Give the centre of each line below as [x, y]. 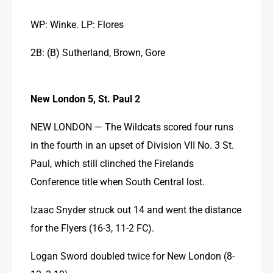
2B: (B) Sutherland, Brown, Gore [98, 52]
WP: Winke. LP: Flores [77, 24]
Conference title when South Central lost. [118, 181]
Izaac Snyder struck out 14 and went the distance [136, 209]
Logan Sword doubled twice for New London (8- [133, 255]
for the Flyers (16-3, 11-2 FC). [92, 227]
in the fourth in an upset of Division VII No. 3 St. [132, 144]
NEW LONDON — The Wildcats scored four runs [132, 126]
